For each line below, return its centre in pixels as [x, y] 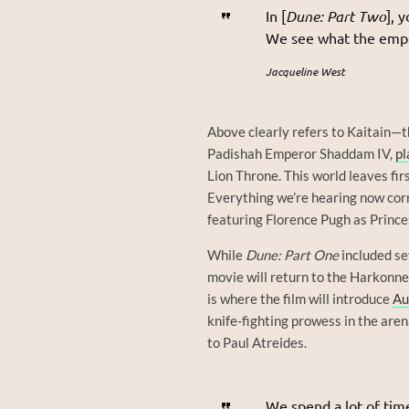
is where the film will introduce [300, 299]
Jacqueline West [306, 72]
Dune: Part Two [336, 16]
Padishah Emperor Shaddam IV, [301, 154]
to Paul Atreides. [257, 343]
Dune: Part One [292, 255]
